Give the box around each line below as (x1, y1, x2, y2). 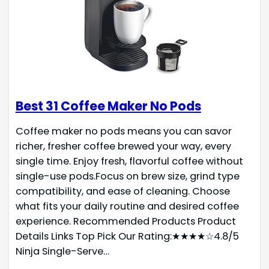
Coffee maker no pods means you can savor (15, 124, 232, 138)
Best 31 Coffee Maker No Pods (15, 97, 201, 115)
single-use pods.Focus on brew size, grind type (15, 169, 240, 183)
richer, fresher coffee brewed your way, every (15, 139, 231, 153)
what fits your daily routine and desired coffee (15, 199, 239, 213)
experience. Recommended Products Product (15, 214, 236, 228)
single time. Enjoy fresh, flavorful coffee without (15, 154, 243, 168)
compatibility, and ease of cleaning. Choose (15, 184, 230, 198)
